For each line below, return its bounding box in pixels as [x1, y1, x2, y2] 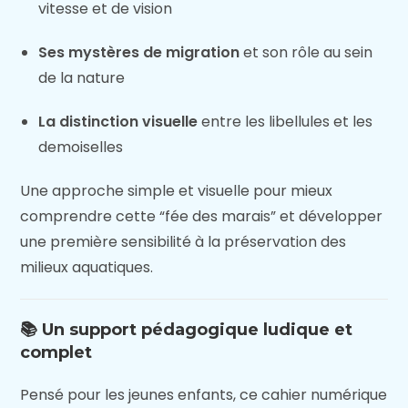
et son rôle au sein [240, 42, 373, 63]
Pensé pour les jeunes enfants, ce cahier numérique [20, 384, 388, 405]
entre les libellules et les [198, 111, 373, 132]
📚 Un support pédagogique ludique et [20, 320, 353, 340]
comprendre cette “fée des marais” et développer [20, 206, 383, 227]
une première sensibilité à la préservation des [20, 231, 347, 252]
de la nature [38, 67, 126, 88]
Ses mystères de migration [38, 42, 240, 63]
